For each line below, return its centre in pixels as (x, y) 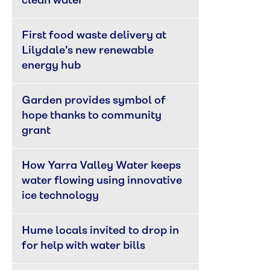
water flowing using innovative (103, 181)
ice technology (60, 196)
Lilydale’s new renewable (89, 51)
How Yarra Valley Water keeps (102, 166)
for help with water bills (83, 246)
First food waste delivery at (95, 36)
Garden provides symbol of (95, 101)
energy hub (51, 66)
